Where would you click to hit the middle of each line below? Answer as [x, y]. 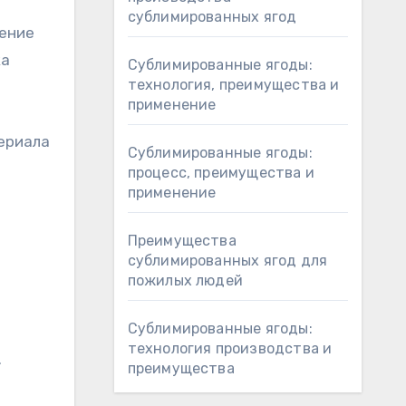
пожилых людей [185, 280]
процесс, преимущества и [221, 173]
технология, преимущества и [233, 85]
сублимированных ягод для [227, 261]
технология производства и [230, 348]
